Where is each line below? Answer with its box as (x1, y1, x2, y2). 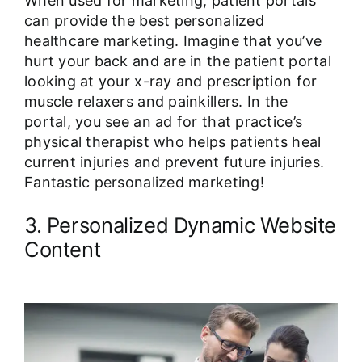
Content (23, 236, 101, 262)
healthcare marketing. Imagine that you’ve (23, 32, 322, 50)
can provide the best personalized (23, 12, 264, 30)
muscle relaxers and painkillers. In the (23, 93, 288, 111)
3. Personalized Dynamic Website (23, 212, 337, 238)
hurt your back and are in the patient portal (23, 53, 331, 70)
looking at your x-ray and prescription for (23, 73, 318, 90)
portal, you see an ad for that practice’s (23, 113, 303, 131)
